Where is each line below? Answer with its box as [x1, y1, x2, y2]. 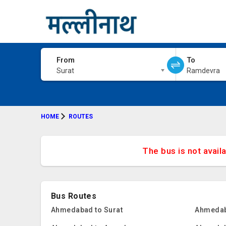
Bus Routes [50, 191, 97, 201]
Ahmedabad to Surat [50, 206, 123, 214]
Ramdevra [186, 67, 220, 75]
